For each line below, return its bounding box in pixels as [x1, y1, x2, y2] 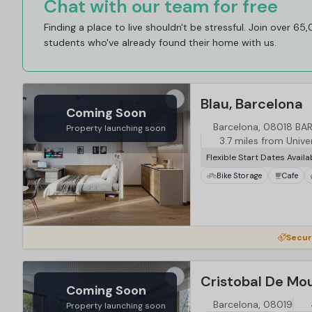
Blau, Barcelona [201, 95, 303, 113]
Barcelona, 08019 [212, 298, 292, 311]
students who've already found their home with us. [44, 36, 276, 49]
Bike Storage [217, 170, 262, 180]
